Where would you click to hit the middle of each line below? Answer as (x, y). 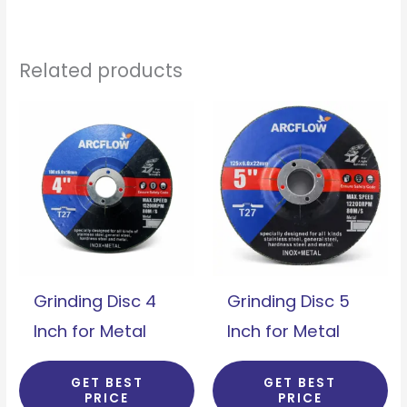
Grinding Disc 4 (95, 302)
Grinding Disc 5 (289, 302)
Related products (101, 71)
